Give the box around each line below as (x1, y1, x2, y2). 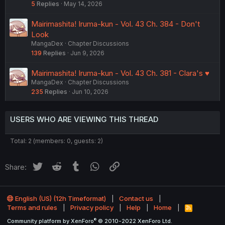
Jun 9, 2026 (70, 49, 104, 57)
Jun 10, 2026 (72, 87, 108, 95)
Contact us (119, 194, 153, 203)
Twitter (43, 160, 68, 170)
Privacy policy (70, 203, 114, 212)
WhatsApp (101, 160, 138, 170)
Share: (5, 162, 27, 172)
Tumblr (82, 160, 106, 170)
